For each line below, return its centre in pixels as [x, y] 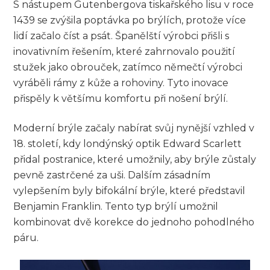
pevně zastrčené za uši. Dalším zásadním [112, 175]
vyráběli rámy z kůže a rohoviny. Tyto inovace [121, 83]
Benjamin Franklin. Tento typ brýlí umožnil [116, 207]
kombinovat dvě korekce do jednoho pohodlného [134, 222]
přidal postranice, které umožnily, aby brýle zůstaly [135, 160]
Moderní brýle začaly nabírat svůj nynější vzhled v [134, 128]
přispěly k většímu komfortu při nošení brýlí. [121, 99]
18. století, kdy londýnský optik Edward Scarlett [128, 144]
